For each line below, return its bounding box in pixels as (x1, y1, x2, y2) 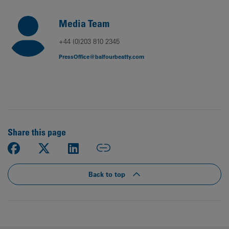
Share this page (8, 126, 66, 138)
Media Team (59, 17, 109, 30)
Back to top (88, 170, 127, 178)
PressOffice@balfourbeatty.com (59, 53, 144, 60)
